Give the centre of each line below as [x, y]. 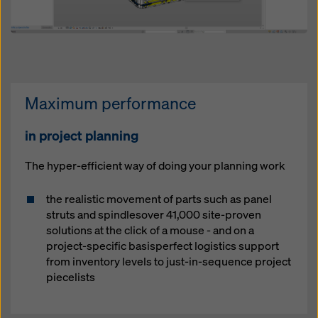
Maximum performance [110, 103]
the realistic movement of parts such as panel [159, 199]
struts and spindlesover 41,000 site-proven [154, 214]
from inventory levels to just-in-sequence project [169, 261]
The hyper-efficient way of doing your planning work [155, 165]
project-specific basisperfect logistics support [163, 246]
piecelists [71, 277]
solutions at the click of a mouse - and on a [150, 230]
